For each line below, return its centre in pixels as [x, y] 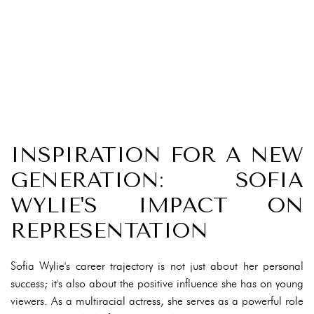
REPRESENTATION [109, 231]
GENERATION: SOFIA [157, 180]
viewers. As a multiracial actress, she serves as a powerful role [157, 301]
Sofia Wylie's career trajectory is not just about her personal [157, 266]
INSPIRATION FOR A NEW [157, 155]
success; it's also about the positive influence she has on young [157, 284]
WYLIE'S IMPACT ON [157, 205]
